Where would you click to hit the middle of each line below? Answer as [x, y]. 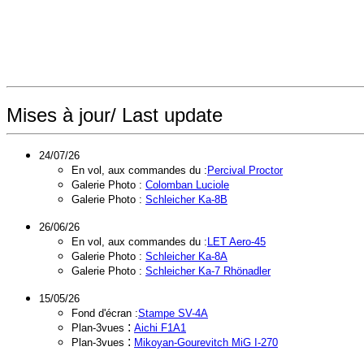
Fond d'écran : [105, 313]
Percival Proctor [245, 170]
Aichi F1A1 [160, 328]
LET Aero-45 [236, 242]
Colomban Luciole [187, 185]
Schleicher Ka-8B [186, 199]
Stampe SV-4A [173, 313]
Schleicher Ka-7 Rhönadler [208, 271]
